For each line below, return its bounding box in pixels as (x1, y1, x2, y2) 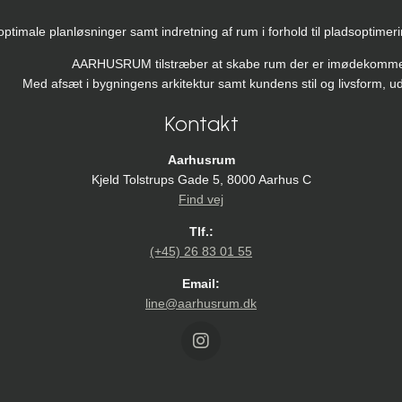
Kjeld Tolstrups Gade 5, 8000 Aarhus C (91, 172, 311, 188)
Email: (182, 276, 220, 292)
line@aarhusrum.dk (145, 296, 257, 311)
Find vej (179, 192, 223, 207)
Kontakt (163, 110, 239, 137)
